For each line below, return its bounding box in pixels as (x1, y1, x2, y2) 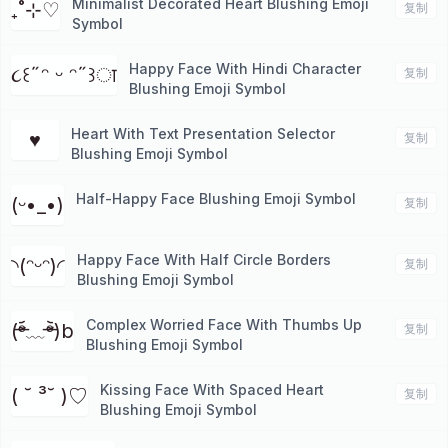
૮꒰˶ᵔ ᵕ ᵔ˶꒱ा (11, 63, 117, 87)
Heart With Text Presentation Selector (71, 125, 335, 142)
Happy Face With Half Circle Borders (77, 251, 331, 268)
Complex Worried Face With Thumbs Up (86, 316, 362, 333)
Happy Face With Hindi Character (129, 60, 361, 77)
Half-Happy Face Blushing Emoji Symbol (76, 190, 356, 207)
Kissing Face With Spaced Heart (100, 381, 324, 398)
